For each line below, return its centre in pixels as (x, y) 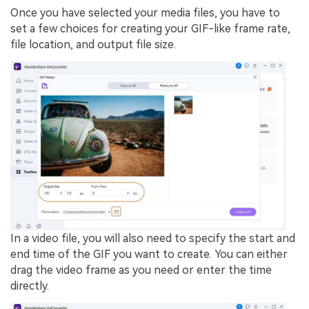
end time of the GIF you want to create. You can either (149, 255)
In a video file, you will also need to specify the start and (153, 239)
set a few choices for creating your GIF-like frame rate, (150, 29)
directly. (30, 286)
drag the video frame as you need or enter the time (141, 270)
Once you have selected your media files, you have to (145, 13)
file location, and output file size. (93, 45)
